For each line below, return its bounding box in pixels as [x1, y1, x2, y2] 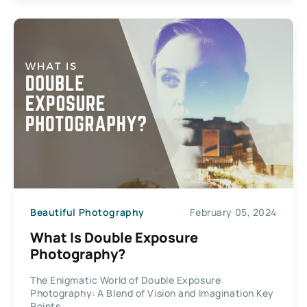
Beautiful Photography [30, 205, 145, 219]
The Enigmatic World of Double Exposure [30, 273, 221, 287]
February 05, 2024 [190, 205, 277, 219]
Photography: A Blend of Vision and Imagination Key [30, 286, 274, 300]
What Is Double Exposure [30, 228, 198, 247]
